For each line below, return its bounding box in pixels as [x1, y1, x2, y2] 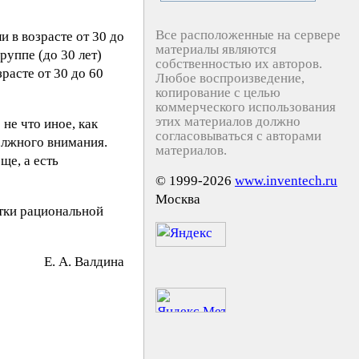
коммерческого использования [155, 99, 336, 115]
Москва [155, 192, 200, 207]
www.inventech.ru [235, 173, 337, 188]
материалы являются [155, 42, 276, 57]
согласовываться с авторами [155, 128, 321, 143]
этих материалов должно [155, 114, 301, 129]
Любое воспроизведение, [155, 71, 305, 86]
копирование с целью [155, 85, 280, 100]
